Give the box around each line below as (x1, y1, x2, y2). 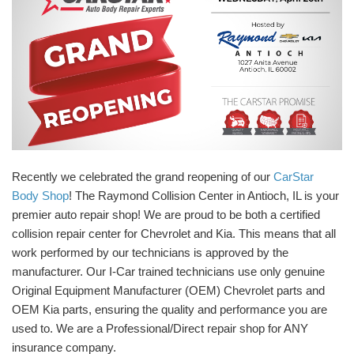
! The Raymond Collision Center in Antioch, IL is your (69, 188, 339, 202)
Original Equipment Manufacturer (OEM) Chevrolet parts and (12, 283, 325, 297)
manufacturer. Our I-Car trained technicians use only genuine (12, 264, 325, 278)
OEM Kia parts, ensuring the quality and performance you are (12, 302, 327, 316)
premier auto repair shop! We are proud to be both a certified (12, 207, 320, 221)
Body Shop (12, 188, 69, 202)
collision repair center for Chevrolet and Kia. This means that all (12, 226, 336, 240)
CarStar (273, 169, 314, 183)
